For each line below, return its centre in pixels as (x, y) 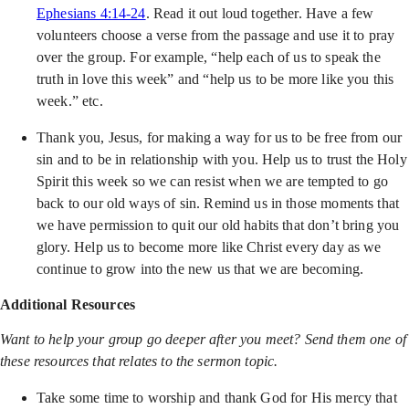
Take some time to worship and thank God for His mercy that (217, 398)
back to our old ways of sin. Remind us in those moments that (218, 203)
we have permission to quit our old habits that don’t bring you (218, 225)
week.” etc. (70, 101)
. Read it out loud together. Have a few (260, 13)
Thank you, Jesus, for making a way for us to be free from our (220, 137)
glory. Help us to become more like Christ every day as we (209, 247)
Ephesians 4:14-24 (91, 13)
